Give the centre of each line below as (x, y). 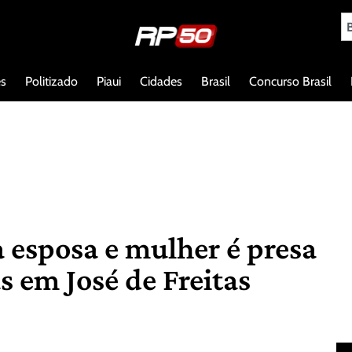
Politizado (51, 81)
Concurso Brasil (290, 81)
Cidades (161, 81)
